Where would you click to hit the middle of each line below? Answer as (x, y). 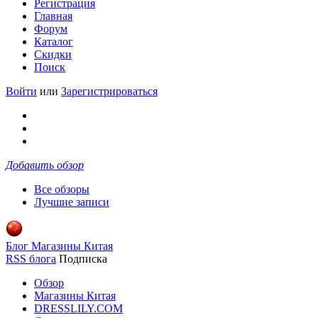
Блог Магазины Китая (59, 246)
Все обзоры (62, 189)
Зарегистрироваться (109, 91)
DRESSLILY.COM (78, 308)
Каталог (54, 42)
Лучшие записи (72, 202)
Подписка (83, 259)
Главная (53, 16)
